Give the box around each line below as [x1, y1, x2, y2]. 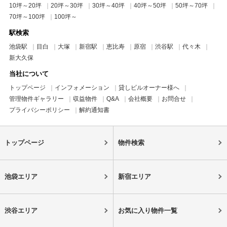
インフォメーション [54, 84, 109, 92]
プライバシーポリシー [9, 106, 70, 114]
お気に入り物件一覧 [118, 207, 177, 215]
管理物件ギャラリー [9, 95, 64, 103]
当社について [9, 70, 49, 78]
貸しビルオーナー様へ [118, 84, 179, 92]
